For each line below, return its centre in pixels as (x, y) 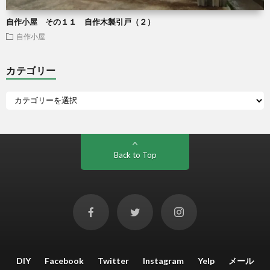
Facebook (64, 260)
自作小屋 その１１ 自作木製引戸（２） (80, 21)
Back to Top (135, 155)
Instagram (163, 260)
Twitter (113, 260)
